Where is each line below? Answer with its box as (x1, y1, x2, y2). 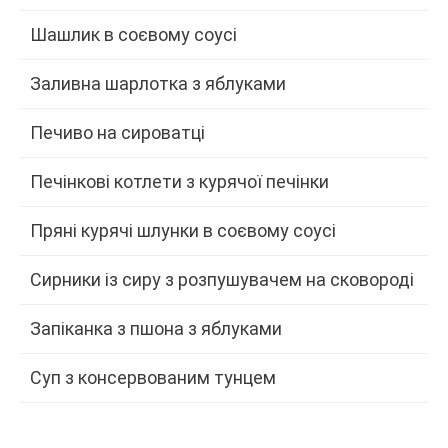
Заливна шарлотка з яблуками (30, 72, 286, 94)
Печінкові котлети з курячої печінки (30, 170, 329, 192)
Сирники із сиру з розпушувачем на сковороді (30, 268, 414, 290)
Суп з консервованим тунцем (30, 366, 276, 388)
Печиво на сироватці (30, 121, 205, 143)
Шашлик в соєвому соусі (30, 23, 237, 45)
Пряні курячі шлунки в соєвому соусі (30, 219, 336, 241)
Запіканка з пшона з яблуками (30, 317, 282, 339)
